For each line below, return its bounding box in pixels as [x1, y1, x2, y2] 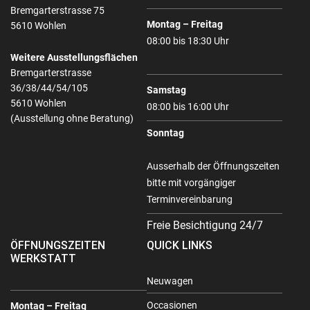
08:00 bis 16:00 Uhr [146, 101, 229, 113]
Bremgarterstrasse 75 [10, 5, 104, 17]
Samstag [146, 84, 186, 96]
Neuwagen [146, 275, 193, 287]
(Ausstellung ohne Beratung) [10, 113, 134, 125]
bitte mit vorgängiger [146, 177, 236, 189]
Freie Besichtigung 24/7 [146, 219, 263, 232]
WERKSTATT [10, 251, 76, 266]
